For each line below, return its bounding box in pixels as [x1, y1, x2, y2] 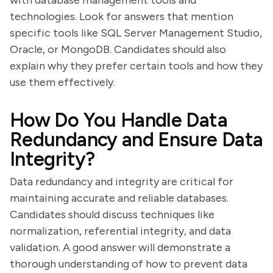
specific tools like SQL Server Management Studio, [10, 26, 262, 40]
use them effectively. [10, 76, 115, 89]
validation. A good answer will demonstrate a [10, 241, 230, 254]
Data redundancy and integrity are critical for [10, 175, 233, 188]
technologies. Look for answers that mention [10, 10, 233, 23]
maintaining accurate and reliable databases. [10, 191, 229, 205]
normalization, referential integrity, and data [10, 224, 231, 238]
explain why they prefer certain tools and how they [10, 59, 263, 73]
